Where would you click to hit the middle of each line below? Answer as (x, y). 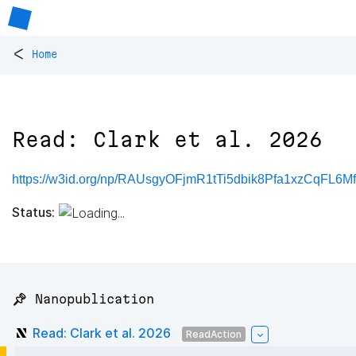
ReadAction (214, 334)
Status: (33, 212)
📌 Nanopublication (83, 299)
